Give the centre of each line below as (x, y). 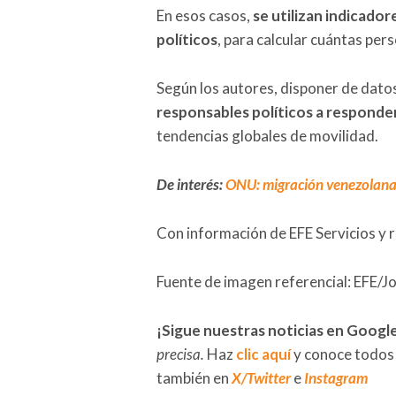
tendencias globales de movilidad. (267, 135)
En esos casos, (205, 15)
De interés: (191, 184)
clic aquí (263, 354)
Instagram (336, 377)
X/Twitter (261, 377)
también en (194, 377)
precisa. (180, 354)
